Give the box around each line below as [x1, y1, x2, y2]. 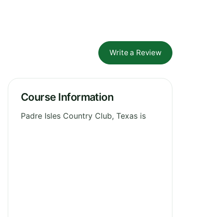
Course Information [21, 90, 114, 103]
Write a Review [109, 47, 161, 57]
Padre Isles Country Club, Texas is [21, 110, 146, 121]
